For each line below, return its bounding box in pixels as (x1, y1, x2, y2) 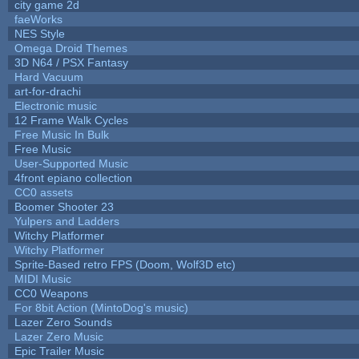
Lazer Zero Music (14, 329, 103, 343)
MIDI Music (14, 272, 71, 285)
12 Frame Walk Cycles (14, 113, 128, 127)
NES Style (14, 26, 65, 40)
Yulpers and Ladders (14, 214, 119, 228)
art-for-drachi (14, 84, 81, 98)
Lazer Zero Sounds (14, 315, 112, 329)
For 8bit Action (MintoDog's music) (14, 301, 188, 314)
